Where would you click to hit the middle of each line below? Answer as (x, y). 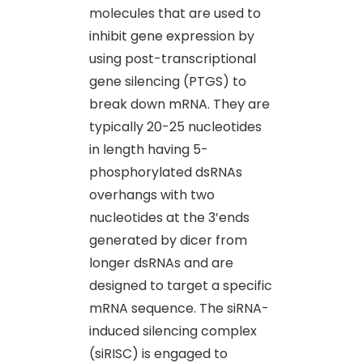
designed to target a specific (181, 285)
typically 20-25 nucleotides (175, 126)
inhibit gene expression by (172, 36)
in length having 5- (149, 149)
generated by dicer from (168, 240)
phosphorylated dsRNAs (166, 172)
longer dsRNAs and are (161, 263)
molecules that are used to (175, 13)
